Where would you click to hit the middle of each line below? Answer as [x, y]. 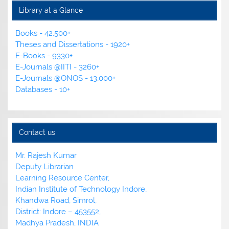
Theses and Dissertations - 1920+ [73, 44]
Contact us [37, 133]
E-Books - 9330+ [44, 55]
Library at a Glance [51, 10]
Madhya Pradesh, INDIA [57, 223]
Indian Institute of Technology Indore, [81, 189]
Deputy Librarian [45, 167]
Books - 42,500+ [43, 33]
